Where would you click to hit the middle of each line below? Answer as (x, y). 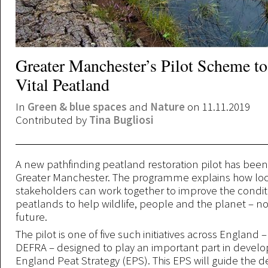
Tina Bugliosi (121, 120)
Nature (167, 106)
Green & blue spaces (77, 106)
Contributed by (52, 120)
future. (33, 217)
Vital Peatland (63, 84)
